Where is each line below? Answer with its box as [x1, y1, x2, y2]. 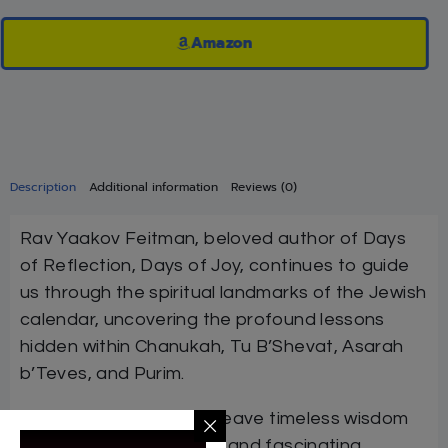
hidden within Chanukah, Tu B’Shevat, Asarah [20, 337, 404, 357]
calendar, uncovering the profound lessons [20, 310, 385, 330]
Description [10, 178, 76, 197]
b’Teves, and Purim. [20, 364, 185, 384]
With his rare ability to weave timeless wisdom [20, 409, 409, 429]
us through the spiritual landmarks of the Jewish [20, 283, 427, 303]
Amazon [199, 32, 262, 55]
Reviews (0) [231, 178, 297, 197]
